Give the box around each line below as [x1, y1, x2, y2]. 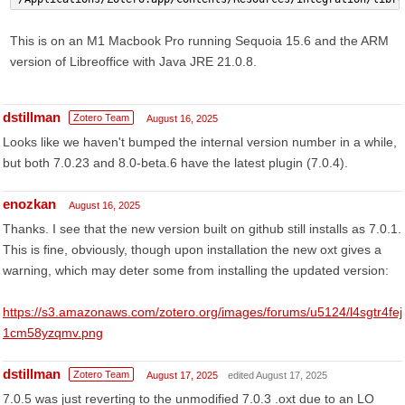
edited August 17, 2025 [228, 370, 327, 381]
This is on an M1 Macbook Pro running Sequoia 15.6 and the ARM [10, 33, 389, 48]
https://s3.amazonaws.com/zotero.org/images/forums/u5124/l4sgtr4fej [3, 305, 402, 319]
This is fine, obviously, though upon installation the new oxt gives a [3, 242, 381, 257]
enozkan [3, 196, 56, 212]
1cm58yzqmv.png [3, 325, 103, 340]
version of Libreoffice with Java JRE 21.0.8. [10, 54, 257, 69]
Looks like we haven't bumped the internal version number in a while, [3, 135, 397, 149]
